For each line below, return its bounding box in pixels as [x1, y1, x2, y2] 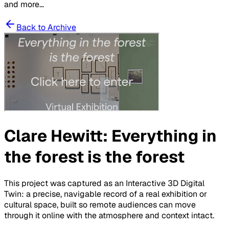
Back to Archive [16, 22, 76, 33]
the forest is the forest [4, 146, 185, 167]
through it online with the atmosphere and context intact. [4, 210, 214, 221]
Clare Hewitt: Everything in [4, 125, 217, 146]
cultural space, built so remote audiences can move [4, 199, 196, 211]
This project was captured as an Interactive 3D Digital [4, 178, 204, 189]
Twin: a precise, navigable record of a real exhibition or [4, 189, 207, 200]
